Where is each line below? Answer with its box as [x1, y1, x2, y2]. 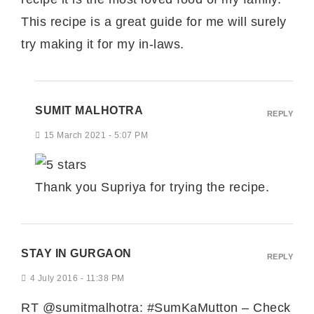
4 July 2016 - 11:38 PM [29, 273, 125, 283]
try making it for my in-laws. [21, 36, 184, 51]
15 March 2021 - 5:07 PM [43, 130, 148, 140]
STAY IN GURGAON [21, 247, 132, 259]
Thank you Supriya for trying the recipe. [35, 179, 269, 194]
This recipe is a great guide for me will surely [21, 14, 287, 29]
